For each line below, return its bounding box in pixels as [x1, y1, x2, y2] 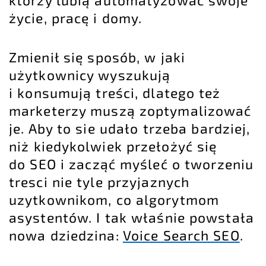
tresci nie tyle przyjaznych [9, 173, 190, 191]
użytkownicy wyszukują [9, 66, 171, 84]
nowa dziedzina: [9, 227, 123, 244]
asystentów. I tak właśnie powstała [9, 209, 254, 226]
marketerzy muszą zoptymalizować [9, 102, 252, 119]
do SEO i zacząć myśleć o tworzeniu [9, 156, 254, 173]
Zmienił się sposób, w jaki [9, 49, 186, 66]
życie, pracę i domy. [9, 9, 142, 27]
